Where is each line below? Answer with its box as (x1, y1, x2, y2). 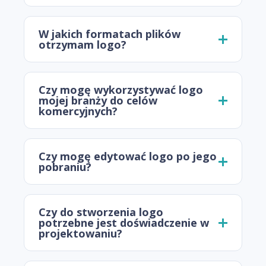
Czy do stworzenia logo (39, 205, 163, 220)
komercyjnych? (39, 104, 118, 119)
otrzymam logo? (39, 37, 126, 52)
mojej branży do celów (39, 93, 157, 108)
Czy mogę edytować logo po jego (39, 149, 217, 164)
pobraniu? (39, 160, 91, 175)
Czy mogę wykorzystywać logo (39, 83, 203, 97)
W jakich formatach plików (39, 27, 180, 42)
